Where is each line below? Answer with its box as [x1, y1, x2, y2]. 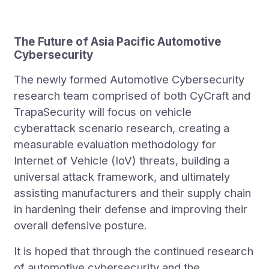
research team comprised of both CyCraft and [14, 89, 251, 103]
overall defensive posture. [14, 219, 148, 232]
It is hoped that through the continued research [14, 244, 254, 258]
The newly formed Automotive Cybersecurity [14, 73, 245, 86]
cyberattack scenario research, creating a [14, 121, 230, 135]
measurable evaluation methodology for [14, 138, 217, 151]
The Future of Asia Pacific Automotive [14, 35, 222, 49]
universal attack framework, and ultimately [14, 170, 231, 184]
